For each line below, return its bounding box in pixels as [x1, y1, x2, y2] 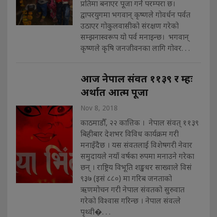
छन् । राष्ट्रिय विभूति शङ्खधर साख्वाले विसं [80, 161, 192, 172]
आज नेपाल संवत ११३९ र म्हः [80, 71, 193, 85]
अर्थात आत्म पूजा [80, 85, 148, 99]
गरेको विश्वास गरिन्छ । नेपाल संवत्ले [80, 195, 181, 206]
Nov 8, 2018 [80, 103, 118, 112]
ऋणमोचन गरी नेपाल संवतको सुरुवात [80, 184, 185, 195]
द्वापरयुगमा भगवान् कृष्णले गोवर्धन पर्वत [80, 9, 190, 20]
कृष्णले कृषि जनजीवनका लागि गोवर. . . [80, 42, 190, 53]
